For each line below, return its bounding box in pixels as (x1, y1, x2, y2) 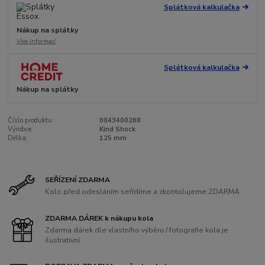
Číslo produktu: (8, 116, 54, 125)
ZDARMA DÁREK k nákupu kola (45, 214, 154, 224)
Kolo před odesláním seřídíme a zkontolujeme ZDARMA (45, 186, 240, 196)
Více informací (17, 37, 56, 46)
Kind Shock (99, 125, 135, 134)
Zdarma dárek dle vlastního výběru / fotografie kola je (45, 225, 229, 235)
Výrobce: (8, 125, 34, 134)
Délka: (8, 134, 28, 143)
